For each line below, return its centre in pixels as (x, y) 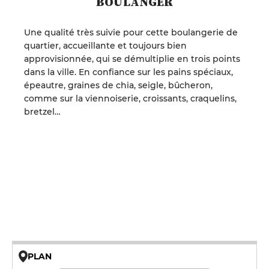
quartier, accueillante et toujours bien (105, 46)
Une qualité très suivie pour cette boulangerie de (131, 32)
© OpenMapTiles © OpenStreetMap (192, 261)
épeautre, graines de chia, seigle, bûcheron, (118, 85)
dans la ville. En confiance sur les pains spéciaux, (128, 72)
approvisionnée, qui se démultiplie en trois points (132, 59)
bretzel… (42, 112)
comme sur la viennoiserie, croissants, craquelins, (130, 98)
